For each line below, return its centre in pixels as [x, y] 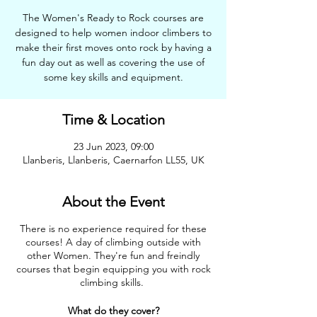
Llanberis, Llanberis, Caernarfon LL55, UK [113, 160]
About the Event [113, 202]
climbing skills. [113, 282]
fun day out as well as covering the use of [113, 62]
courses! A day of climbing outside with [113, 242]
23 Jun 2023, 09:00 [113, 146]
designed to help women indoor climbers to [113, 33]
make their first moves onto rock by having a [113, 47]
